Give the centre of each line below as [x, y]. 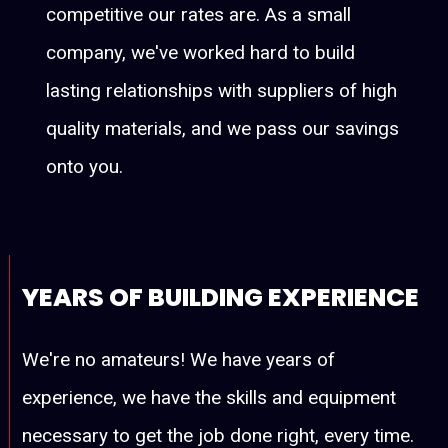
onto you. [85, 166]
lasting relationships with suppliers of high [222, 90]
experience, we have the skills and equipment [209, 397]
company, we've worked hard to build [201, 52]
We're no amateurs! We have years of [179, 359]
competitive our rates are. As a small [199, 14]
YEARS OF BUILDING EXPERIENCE [221, 297]
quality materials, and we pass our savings [223, 128]
